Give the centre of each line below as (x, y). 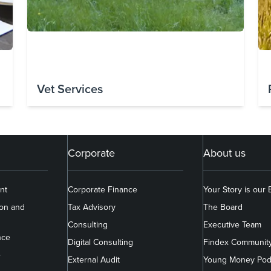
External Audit (93, 259)
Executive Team (233, 224)
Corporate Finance (102, 189)
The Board (223, 207)
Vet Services (70, 88)
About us (225, 152)
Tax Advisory (91, 207)
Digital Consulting (100, 242)
